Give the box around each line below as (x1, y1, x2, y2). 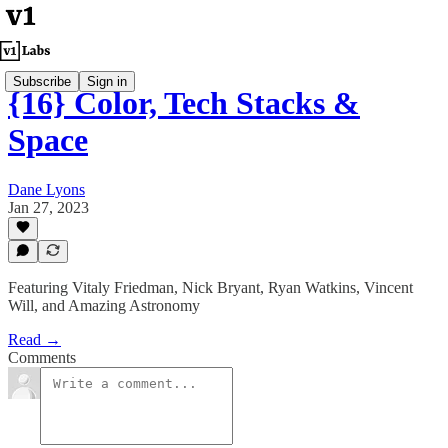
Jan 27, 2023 (8, 198, 89, 216)
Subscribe (13, 73, 71, 89)
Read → (8, 331, 61, 348)
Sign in (87, 73, 127, 89)
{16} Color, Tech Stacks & (8, 85, 360, 122)
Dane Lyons (8, 180, 85, 198)
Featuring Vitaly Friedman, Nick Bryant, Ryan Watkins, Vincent (8, 279, 413, 296)
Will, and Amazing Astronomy (8, 297, 200, 314)
